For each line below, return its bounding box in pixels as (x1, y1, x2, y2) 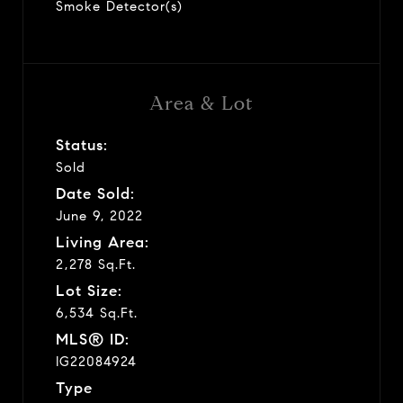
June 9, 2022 (56, 207, 143, 224)
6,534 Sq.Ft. (56, 304, 138, 321)
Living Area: (56, 232, 149, 252)
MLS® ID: (56, 329, 130, 349)
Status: (56, 135, 108, 155)
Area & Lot (149, 91, 254, 115)
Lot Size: (56, 281, 122, 300)
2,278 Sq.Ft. (56, 255, 136, 273)
